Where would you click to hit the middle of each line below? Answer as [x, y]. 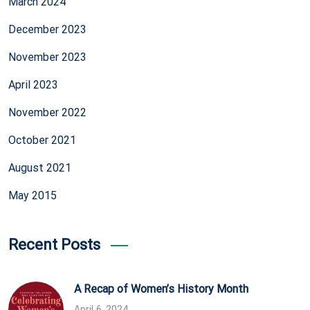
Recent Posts [54, 244]
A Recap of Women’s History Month [161, 289]
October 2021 [42, 140]
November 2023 [47, 57]
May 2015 [33, 195]
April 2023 [33, 84]
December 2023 [47, 29]
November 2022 [47, 112]
